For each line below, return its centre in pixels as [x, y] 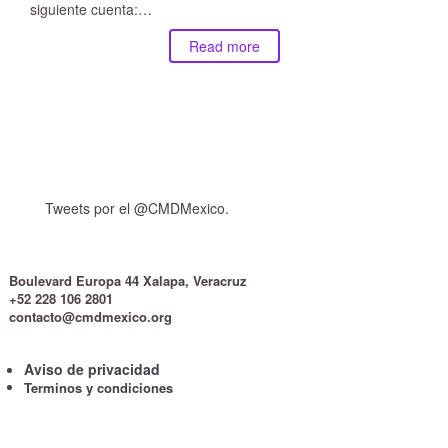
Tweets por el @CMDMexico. [137, 208]
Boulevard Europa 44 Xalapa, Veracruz [127, 280]
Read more [224, 46]
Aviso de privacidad [91, 368]
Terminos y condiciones [98, 387]
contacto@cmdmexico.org [90, 316]
